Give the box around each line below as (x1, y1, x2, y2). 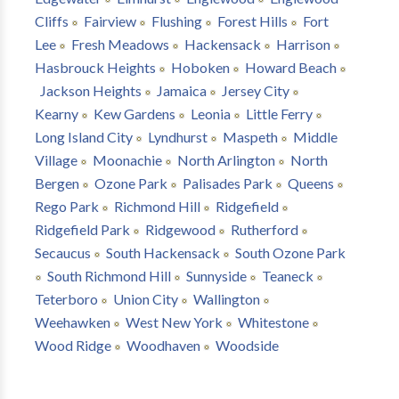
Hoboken (170, 59, 230, 76)
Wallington (192, 290, 260, 307)
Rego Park (34, 198, 99, 215)
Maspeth (222, 128, 278, 145)
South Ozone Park (234, 244, 346, 261)
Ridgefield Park (34, 221, 130, 238)
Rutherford (230, 221, 298, 238)
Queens (287, 175, 334, 191)
